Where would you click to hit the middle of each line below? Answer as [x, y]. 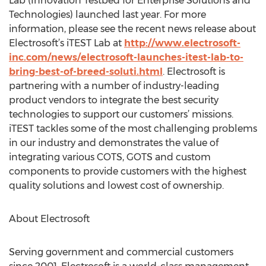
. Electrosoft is [194, 72]
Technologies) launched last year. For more [107, 15]
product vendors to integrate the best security [114, 100]
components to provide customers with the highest [128, 171]
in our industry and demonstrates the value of [114, 143]
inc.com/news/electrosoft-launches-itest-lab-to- [126, 57]
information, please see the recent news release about [132, 29]
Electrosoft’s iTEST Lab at [66, 43]
